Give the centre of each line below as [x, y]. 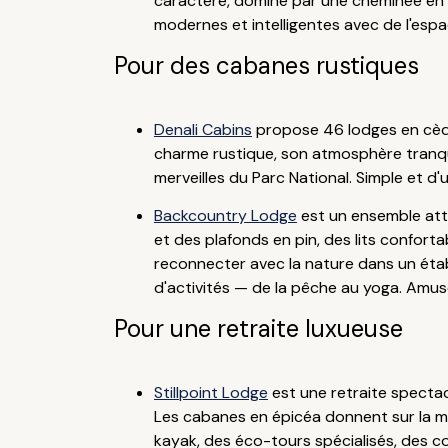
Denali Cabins [202, 129]
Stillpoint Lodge [210, 392]
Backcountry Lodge [225, 215]
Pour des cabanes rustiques [266, 65]
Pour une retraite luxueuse [258, 328]
